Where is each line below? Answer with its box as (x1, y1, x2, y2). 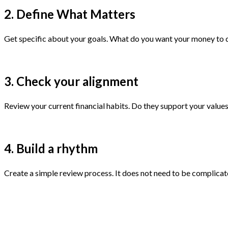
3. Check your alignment (4, 73, 138, 89)
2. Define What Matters (4, 6, 138, 21)
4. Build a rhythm (4, 140, 98, 156)
